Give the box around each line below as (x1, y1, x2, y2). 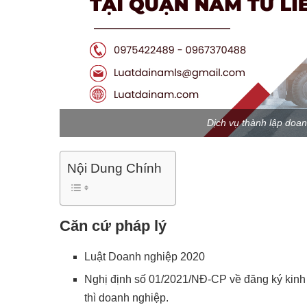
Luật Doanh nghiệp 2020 (84, 250, 205, 262)
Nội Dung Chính (67, 160, 162, 175)
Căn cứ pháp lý (60, 217, 167, 234)
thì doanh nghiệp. (84, 291, 169, 304)
